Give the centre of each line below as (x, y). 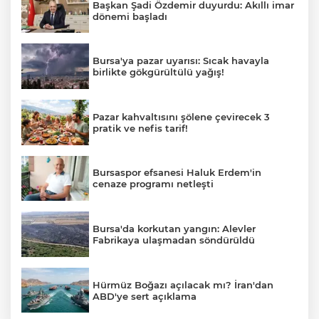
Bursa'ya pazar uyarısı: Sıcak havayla (181, 61)
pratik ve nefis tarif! (140, 128)
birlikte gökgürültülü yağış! (158, 72)
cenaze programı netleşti (153, 184)
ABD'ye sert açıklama (145, 296)
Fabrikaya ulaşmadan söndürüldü (174, 240)
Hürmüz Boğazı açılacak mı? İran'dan (183, 284)
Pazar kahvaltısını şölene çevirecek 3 (181, 116)
